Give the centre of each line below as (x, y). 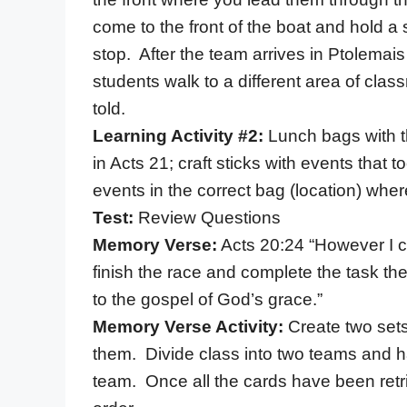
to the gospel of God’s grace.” (208, 299)
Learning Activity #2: (180, 135)
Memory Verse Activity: (188, 326)
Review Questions (207, 217)
